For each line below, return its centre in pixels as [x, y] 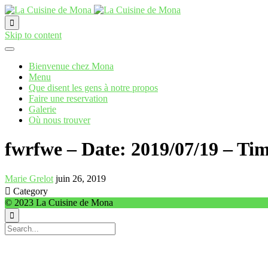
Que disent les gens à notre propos [93, 88]
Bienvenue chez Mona [71, 66]
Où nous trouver [60, 120]
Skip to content [33, 35]
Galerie [42, 109]
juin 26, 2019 [81, 178]
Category [31, 191]
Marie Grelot [29, 178]
